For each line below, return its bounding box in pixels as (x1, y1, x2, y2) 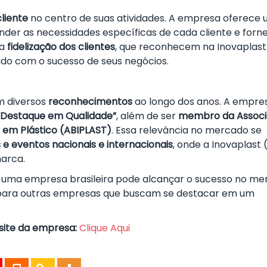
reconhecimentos (48, 95, 132, 108)
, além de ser (116, 109, 178, 123)
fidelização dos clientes (7, 40, 115, 54)
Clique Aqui (79, 221, 130, 235)
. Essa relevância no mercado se (111, 123, 262, 137)
